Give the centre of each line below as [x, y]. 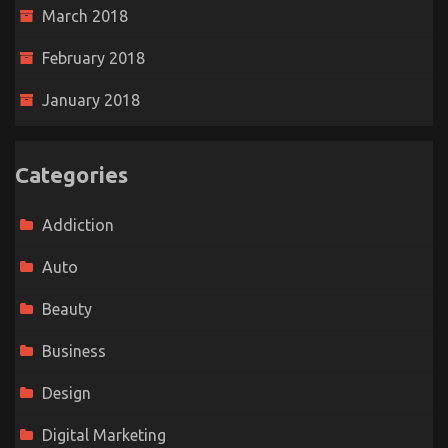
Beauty [67, 309]
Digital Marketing [104, 435]
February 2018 [93, 58]
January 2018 [91, 100]
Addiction [78, 225]
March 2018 [85, 16]
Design [66, 393]
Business [74, 351]
